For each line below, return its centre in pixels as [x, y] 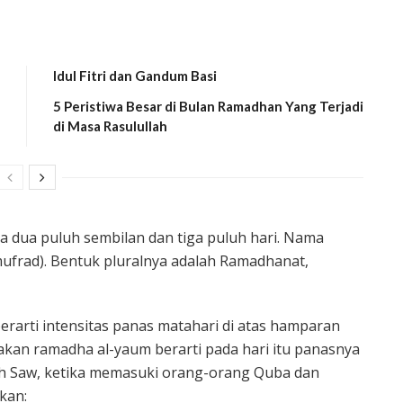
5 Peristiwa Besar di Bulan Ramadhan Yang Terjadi [208, 106]
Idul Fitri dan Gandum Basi [135, 75]
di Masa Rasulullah [110, 125]
